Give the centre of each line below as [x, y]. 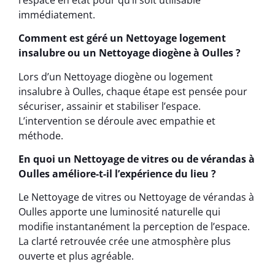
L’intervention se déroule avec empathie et [117, 121]
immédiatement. [57, 14]
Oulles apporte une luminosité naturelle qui [119, 212]
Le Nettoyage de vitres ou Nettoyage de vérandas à [136, 197]
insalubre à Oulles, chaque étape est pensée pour [133, 91]
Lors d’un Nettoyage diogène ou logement [116, 76]
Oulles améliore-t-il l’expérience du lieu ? [117, 173]
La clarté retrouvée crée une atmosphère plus [125, 242]
